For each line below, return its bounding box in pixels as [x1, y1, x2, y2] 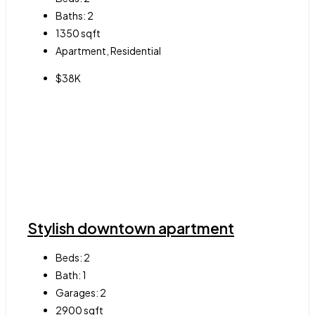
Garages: [56, 286, 98, 300]
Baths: [56, 8, 86, 22]
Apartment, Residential [56, 44, 161, 57]
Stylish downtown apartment [27, 218, 234, 238]
